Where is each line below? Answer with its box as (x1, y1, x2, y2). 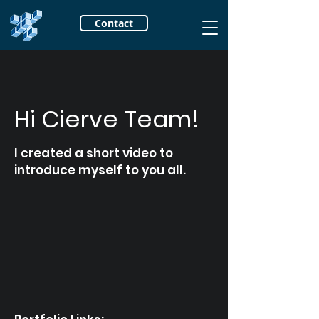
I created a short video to (14, 145, 173, 162)
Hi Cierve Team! (14, 103, 199, 136)
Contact (95, 16, 133, 30)
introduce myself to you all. (14, 162, 189, 179)
